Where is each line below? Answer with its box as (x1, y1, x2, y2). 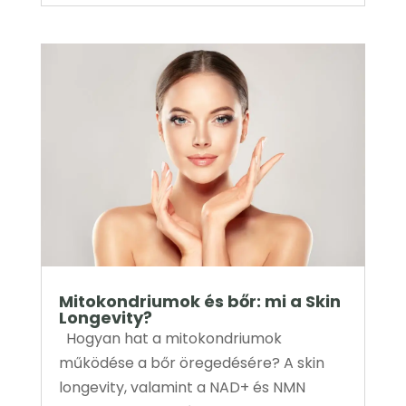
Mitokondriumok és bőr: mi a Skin (58, 290, 341, 314)
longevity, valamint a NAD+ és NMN (58, 377, 305, 399)
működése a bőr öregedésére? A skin (58, 353, 324, 374)
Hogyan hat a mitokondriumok (58, 328, 282, 350)
